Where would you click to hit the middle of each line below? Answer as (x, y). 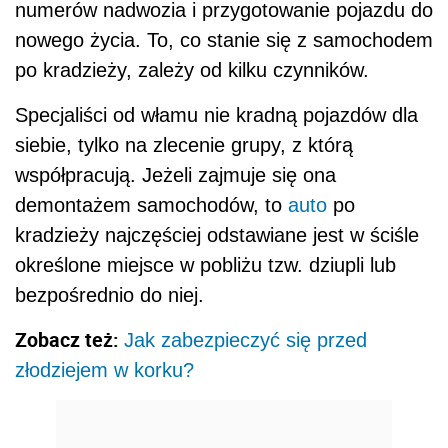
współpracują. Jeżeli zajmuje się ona (175, 174)
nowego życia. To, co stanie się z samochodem (224, 39)
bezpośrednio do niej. (109, 294)
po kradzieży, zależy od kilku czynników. (192, 69)
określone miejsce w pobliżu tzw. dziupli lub (205, 264)
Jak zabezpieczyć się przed (245, 339)
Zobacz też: (69, 339)
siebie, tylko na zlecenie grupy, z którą (184, 144)
